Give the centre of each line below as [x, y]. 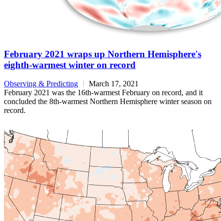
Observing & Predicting [41, 84]
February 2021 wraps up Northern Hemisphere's [103, 54]
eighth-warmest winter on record [70, 65]
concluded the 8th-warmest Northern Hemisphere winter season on [108, 102]
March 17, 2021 [114, 84]
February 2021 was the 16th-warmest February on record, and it [103, 93]
